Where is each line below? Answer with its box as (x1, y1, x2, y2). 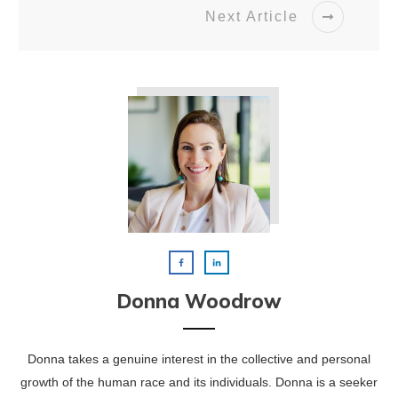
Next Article (205, 9, 298, 25)
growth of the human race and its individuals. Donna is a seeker (20, 374, 378, 389)
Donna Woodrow (116, 288, 282, 314)
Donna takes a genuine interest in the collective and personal (28, 351, 370, 366)
